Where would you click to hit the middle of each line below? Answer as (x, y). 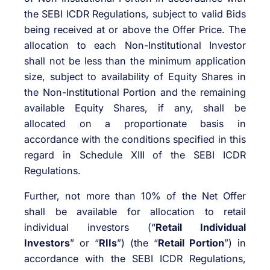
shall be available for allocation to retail (135, 212)
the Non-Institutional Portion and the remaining (135, 93)
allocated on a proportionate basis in (135, 124)
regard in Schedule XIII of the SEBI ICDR (135, 155)
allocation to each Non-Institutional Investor (135, 46)
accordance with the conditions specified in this (135, 140)
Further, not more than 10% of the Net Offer (135, 196)
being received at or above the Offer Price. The (135, 30)
